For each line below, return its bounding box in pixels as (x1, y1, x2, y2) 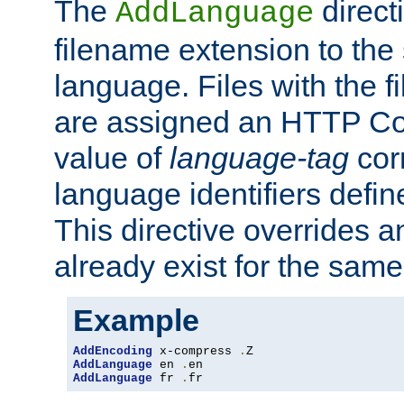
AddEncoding (73, 344, 152, 359)
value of (54, 141, 170, 176)
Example (73, 303, 199, 338)
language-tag (170, 141, 349, 176)
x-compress (152, 344, 239, 359)
